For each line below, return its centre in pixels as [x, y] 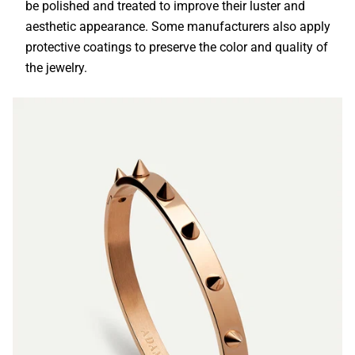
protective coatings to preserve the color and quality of [177, 47]
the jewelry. [56, 67]
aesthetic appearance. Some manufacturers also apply [178, 26]
